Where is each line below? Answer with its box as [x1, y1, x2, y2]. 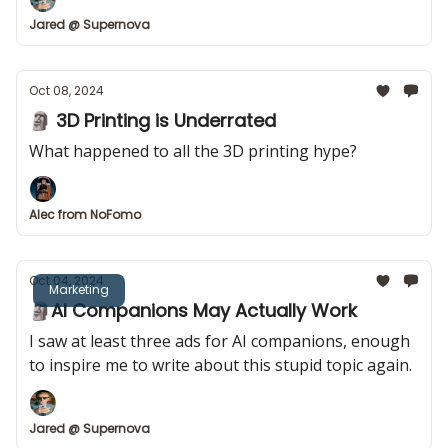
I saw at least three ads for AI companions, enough [29, 330, 410, 352]
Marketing [49, 280, 109, 298]
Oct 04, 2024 [29, 272, 104, 289]
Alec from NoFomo [29, 206, 141, 223]
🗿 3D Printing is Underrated [29, 108, 276, 133]
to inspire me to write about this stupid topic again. [29, 354, 412, 376]
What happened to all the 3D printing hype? [29, 140, 357, 162]
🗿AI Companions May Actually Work [29, 298, 357, 323]
